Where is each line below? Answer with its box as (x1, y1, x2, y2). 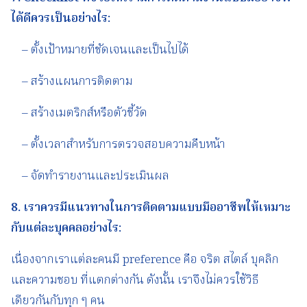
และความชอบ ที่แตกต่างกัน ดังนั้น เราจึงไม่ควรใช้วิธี (11, 271, 259, 290)
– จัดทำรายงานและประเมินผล (11, 167, 169, 186)
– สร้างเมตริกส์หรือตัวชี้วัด (11, 103, 147, 123)
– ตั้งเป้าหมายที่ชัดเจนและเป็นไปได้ (11, 40, 189, 60)
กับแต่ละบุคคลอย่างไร (11, 219, 119, 238)
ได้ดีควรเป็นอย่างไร (11, 9, 108, 28)
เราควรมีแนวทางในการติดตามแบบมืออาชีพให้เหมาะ (23, 198, 291, 217)
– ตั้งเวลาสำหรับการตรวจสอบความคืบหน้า (11, 135, 225, 154)
